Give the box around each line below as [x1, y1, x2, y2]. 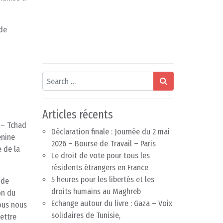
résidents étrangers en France [51, 163, 148, 173]
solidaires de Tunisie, [51, 211, 120, 221]
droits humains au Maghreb [51, 187, 141, 197]
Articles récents [42, 108, 113, 122]
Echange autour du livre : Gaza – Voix [51, 199, 172, 209]
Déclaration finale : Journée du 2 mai [51, 127, 170, 137]
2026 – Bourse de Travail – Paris [51, 139, 156, 149]
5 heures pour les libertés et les [51, 175, 154, 185]
